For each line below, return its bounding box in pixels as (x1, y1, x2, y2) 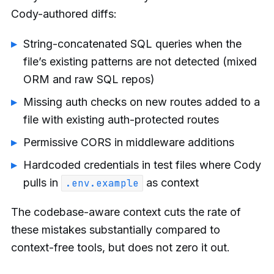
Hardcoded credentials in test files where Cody (23, 158, 261, 171)
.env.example (65, 176, 139, 190)
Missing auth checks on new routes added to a (23, 95, 260, 108)
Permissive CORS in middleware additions (23, 135, 234, 149)
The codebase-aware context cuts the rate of (11, 206, 241, 219)
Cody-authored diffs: (11, 7, 117, 20)
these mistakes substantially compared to (11, 223, 220, 237)
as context (143, 176, 199, 189)
